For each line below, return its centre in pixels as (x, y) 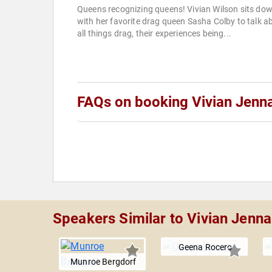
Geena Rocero (205, 247)
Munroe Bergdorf (104, 262)
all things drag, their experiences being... (154, 34)
